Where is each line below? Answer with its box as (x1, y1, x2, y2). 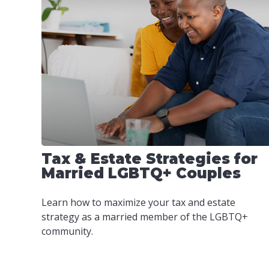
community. (41, 225, 93, 238)
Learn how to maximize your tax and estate (41, 196, 235, 209)
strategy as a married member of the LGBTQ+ (41, 210, 248, 223)
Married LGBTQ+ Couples (41, 165, 241, 182)
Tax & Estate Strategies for (41, 150, 258, 168)
